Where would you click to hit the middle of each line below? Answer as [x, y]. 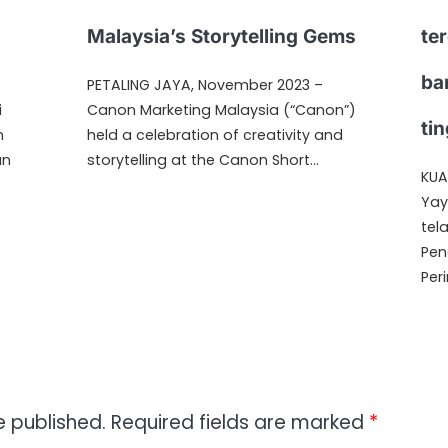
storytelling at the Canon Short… [203, 160]
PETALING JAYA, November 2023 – [205, 85]
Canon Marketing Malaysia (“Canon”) [222, 110]
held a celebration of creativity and [215, 135]
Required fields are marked [240, 423]
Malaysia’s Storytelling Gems [222, 36]
